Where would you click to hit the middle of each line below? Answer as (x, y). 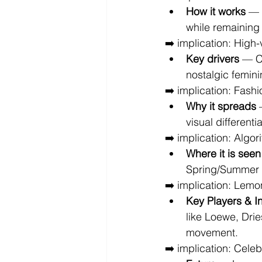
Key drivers (213, 59)
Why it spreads (221, 106)
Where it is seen (223, 154)
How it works (216, 11)
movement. (212, 232)
